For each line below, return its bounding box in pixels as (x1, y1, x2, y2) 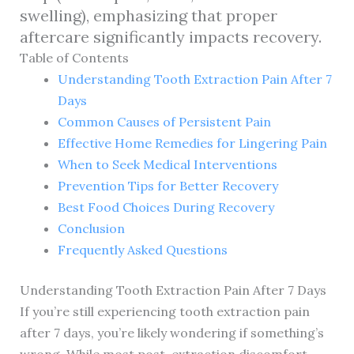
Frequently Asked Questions (57, 241, 228, 258)
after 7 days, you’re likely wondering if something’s (19, 324, 324, 341)
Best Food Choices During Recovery (57, 198, 274, 215)
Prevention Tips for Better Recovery (57, 177, 278, 194)
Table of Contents (19, 49, 129, 66)
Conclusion (57, 220, 125, 236)
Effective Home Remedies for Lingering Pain (57, 134, 327, 151)
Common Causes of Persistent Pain (57, 113, 271, 130)
